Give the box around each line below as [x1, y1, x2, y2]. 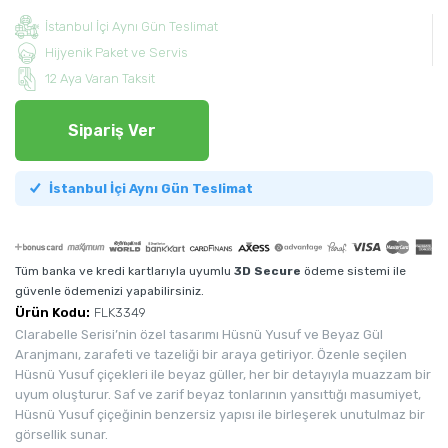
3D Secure [234, 264, 301, 279]
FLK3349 [94, 305, 146, 321]
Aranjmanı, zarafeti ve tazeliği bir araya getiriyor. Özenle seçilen [15, 347, 407, 363]
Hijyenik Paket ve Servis [45, 45, 188, 61]
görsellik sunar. [15, 427, 108, 443]
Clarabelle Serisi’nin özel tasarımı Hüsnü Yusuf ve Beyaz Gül [15, 327, 383, 343]
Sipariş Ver [68, 121, 156, 141]
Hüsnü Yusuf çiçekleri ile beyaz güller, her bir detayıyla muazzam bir [15, 367, 431, 383]
